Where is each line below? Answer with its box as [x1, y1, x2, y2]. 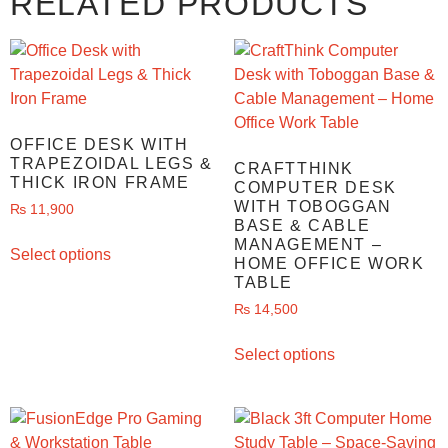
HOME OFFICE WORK [234, 255, 425, 273]
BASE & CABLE [234, 217, 371, 235]
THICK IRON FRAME [10, 174, 190, 192]
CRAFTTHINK [234, 160, 354, 178]
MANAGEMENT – [234, 236, 383, 254]
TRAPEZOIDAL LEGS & [10, 155, 213, 173]
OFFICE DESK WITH [10, 136, 189, 154]
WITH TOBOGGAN [234, 198, 392, 216]
